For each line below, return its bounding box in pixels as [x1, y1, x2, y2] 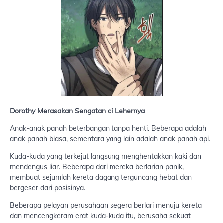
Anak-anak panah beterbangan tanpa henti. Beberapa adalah [10, 124, 206, 133]
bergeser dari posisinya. [10, 183, 85, 193]
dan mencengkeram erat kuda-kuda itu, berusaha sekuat [10, 211, 191, 221]
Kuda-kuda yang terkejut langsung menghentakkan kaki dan [10, 152, 201, 161]
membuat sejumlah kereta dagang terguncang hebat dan [10, 173, 192, 182]
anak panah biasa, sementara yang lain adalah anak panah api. [10, 134, 210, 144]
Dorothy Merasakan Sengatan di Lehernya [10, 107, 145, 116]
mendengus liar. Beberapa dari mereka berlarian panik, [10, 162, 184, 172]
